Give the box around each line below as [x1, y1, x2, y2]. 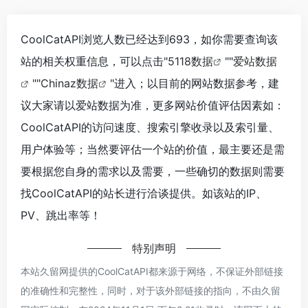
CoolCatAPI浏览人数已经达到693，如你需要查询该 [21, 32, 278, 47]
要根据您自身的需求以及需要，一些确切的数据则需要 [21, 164, 285, 179]
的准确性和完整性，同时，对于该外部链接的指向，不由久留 [21, 285, 280, 297]
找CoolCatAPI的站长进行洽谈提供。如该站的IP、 [21, 186, 267, 201]
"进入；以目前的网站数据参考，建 [110, 76, 279, 91]
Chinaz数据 [41, 76, 98, 91]
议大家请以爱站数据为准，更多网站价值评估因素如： [21, 98, 285, 113]
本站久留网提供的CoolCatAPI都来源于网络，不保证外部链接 [21, 265, 283, 278]
